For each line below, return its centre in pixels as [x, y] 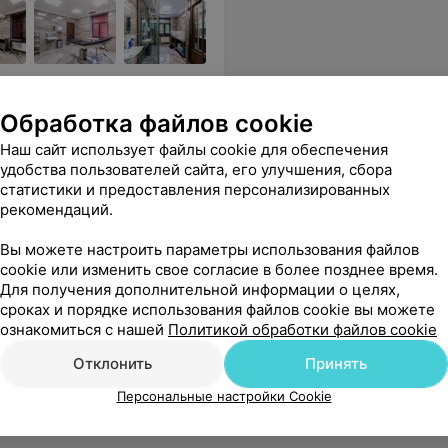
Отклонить [112, 363]
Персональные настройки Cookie [224, 396]
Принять [336, 363]
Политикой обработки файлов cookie [302, 329]
